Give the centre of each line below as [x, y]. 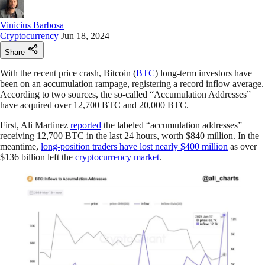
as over [242, 146]
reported [86, 125]
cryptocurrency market [117, 157]
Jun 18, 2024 [85, 35]
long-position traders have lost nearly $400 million [134, 146]
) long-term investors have [203, 73]
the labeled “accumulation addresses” [172, 125]
